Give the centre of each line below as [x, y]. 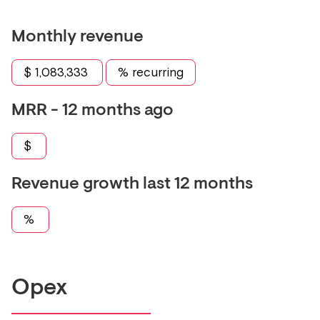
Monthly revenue [77, 37]
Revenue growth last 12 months [132, 185]
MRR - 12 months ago [92, 111]
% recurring [151, 72]
